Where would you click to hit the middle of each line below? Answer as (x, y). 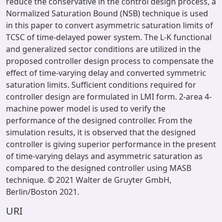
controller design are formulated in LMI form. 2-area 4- (109, 97)
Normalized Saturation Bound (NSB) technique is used (107, 13)
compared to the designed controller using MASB (99, 168)
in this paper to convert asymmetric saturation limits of (110, 25)
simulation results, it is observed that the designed (101, 132)
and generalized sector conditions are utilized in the (103, 49)
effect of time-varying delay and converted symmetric (106, 73)
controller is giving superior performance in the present (111, 144)
